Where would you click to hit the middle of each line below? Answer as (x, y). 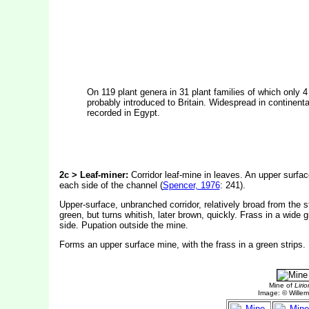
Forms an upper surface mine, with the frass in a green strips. (182, 245)
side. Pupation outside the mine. (123, 225)
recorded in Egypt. (123, 113)
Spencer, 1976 (191, 185)
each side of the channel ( (111, 185)
